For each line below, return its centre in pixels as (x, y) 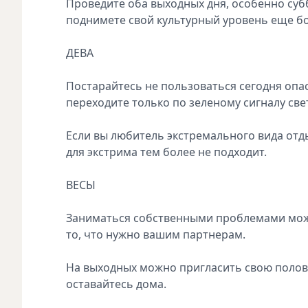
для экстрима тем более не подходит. (166, 152)
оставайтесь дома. (116, 284)
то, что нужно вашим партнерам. (156, 234)
